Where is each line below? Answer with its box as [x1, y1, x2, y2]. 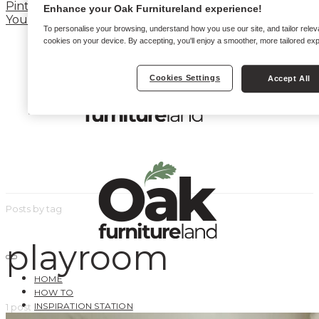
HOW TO [34, 287, 74, 298]
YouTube [6, 13, 59, 26]
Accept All [268, 74, 310, 83]
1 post [6, 301, 31, 313]
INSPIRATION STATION [34, 300, 133, 311]
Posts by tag [6, 203, 62, 214]
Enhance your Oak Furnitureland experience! [43, 3, 262, 15]
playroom [6, 237, 169, 279]
